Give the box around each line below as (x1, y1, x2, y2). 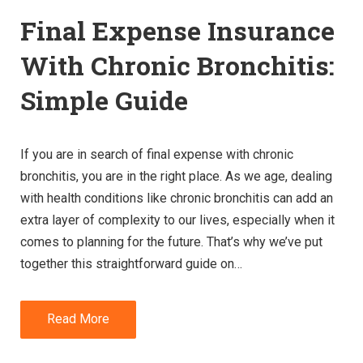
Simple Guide (20, 82, 188, 117)
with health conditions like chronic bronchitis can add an (20, 190, 333, 206)
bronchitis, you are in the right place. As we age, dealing (20, 168, 332, 184)
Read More (47, 311, 109, 327)
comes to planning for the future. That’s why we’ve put (20, 233, 322, 250)
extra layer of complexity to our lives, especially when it (20, 211, 335, 228)
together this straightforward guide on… (20, 255, 242, 271)
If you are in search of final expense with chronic (20, 146, 293, 162)
